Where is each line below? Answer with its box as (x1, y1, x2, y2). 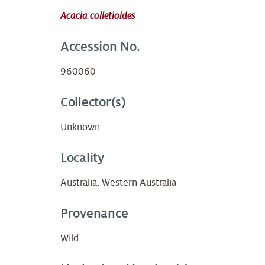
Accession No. (60, 40, 140, 54)
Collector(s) (60, 95, 126, 110)
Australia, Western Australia (60, 177, 176, 189)
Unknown (60, 122, 100, 133)
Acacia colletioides (60, 11, 135, 22)
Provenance (60, 206, 128, 221)
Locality (60, 151, 104, 166)
